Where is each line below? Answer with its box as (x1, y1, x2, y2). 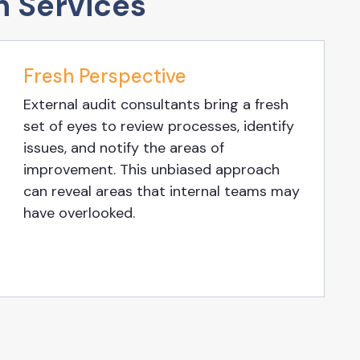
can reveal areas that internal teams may (23, 182, 300, 202)
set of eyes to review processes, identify (23, 117, 294, 137)
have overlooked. (23, 203, 135, 223)
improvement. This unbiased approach (23, 160, 280, 180)
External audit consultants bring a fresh (23, 95, 288, 115)
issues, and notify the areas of (23, 138, 224, 158)
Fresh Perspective (23, 63, 186, 89)
